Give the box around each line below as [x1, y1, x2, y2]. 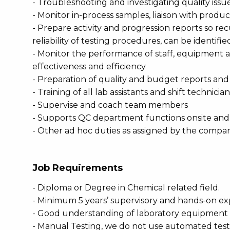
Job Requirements [32, 162, 123, 174]
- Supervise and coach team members [32, 100, 188, 110]
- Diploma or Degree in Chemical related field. [32, 183, 220, 193]
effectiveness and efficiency [32, 62, 146, 71]
